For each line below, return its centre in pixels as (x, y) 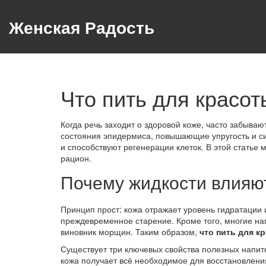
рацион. (76, 158)
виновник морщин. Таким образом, (130, 232)
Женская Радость (82, 27)
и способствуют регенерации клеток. (132, 147)
